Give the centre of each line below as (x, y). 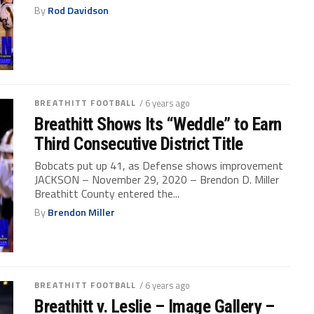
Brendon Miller (82, 212)
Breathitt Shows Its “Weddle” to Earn (158, 124)
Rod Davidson (78, 11)
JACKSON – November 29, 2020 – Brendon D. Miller (157, 179)
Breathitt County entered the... (107, 193)
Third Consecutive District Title (139, 143)
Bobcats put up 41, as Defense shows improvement (159, 165)
